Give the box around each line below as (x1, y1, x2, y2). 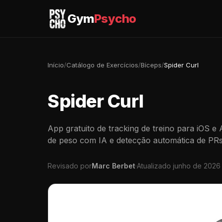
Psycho (94, 11, 136, 26)
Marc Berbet (92, 162, 135, 170)
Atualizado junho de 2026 (137, 162, 221, 170)
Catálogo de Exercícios (66, 61, 138, 69)
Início (48, 61, 64, 69)
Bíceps (141, 61, 162, 69)
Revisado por (48, 162, 92, 170)
